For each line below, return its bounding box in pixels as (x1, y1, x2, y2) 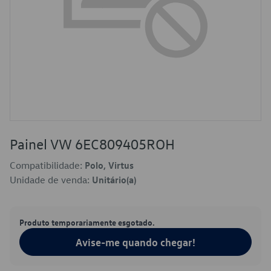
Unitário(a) (92, 174, 136, 186)
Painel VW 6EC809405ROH (10, 135, 175, 153)
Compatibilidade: (10, 159, 85, 171)
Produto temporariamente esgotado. (19, 217, 155, 227)
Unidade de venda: (10, 174, 92, 186)
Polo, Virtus (85, 159, 134, 171)
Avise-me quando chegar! (76, 235, 195, 249)
